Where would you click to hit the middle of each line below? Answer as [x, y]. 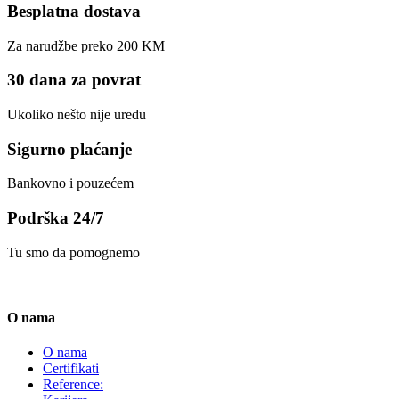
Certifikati [71, 369]
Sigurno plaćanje [69, 149]
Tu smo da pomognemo [73, 252]
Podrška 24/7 [56, 218]
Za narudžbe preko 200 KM [86, 45]
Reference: [73, 385]
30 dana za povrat [74, 80]
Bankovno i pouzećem [70, 183]
